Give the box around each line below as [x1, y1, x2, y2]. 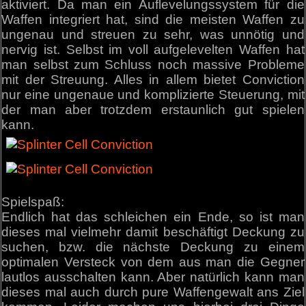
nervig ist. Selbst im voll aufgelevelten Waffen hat [1, 42, 305, 57]
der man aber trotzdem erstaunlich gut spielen [1, 102, 305, 117]
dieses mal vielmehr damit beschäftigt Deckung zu [1, 224, 305, 239]
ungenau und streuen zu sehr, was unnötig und [1, 27, 305, 42]
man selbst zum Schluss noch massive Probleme [1, 57, 305, 72]
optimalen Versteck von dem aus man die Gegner [1, 254, 305, 269]
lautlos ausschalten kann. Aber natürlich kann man [1, 269, 305, 284]
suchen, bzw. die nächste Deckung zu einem [1, 239, 305, 254]
